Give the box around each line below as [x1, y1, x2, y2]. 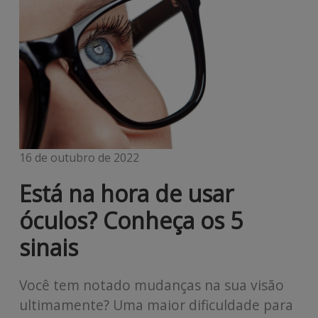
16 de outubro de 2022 [18, 149, 139, 165]
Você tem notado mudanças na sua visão [18, 275, 284, 295]
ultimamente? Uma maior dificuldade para [18, 295, 293, 314]
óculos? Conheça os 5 [18, 204, 243, 236]
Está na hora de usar [18, 177, 234, 209]
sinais [18, 231, 78, 263]
